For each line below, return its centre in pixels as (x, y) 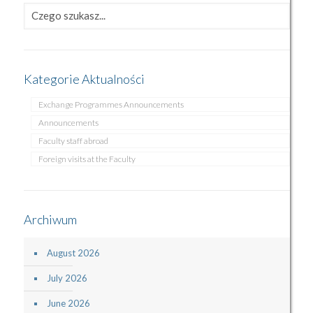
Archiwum (50, 220)
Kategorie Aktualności (84, 79)
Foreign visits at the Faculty (87, 159)
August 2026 (73, 253)
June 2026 (68, 304)
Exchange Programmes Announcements (111, 105)
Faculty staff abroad (73, 141)
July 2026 (67, 278)
